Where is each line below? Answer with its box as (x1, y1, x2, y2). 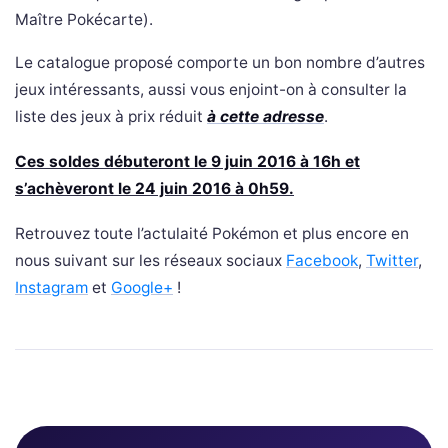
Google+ (111, 277, 173, 297)
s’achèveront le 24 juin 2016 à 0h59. (15, 178, 294, 198)
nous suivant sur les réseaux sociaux (15, 250, 286, 270)
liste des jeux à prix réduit (15, 106, 207, 126)
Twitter (366, 250, 418, 270)
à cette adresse (207, 106, 324, 126)
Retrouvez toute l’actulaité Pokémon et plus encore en (15, 223, 409, 243)
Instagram (15, 277, 88, 297)
